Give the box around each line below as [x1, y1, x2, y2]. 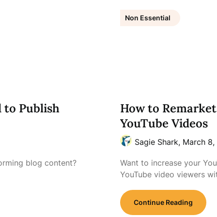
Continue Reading [133, 198, 193, 206]
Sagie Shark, [134, 137, 183, 147]
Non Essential [124, 14, 170, 22]
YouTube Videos [120, 116, 208, 131]
